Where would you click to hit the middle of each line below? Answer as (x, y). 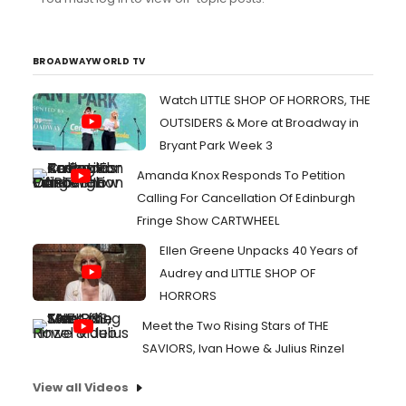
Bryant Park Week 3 (216, 145)
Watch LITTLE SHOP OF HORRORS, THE (265, 100)
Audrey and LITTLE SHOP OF (237, 273)
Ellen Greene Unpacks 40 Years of (259, 251)
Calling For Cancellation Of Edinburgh (246, 198)
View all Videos (81, 387)
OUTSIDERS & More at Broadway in (259, 123)
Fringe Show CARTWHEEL (208, 221)
